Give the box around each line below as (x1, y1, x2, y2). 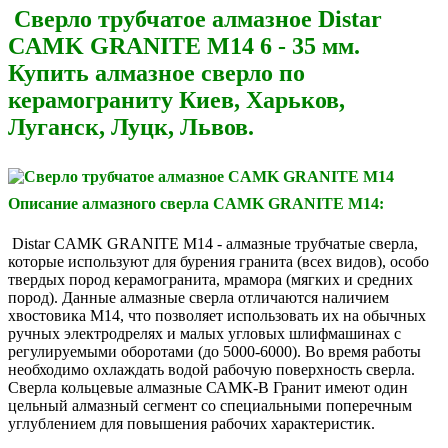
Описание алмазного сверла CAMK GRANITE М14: (8, 195, 384, 213)
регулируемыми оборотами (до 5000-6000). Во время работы (8, 342, 421, 360)
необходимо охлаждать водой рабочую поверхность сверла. (8, 360, 415, 378)
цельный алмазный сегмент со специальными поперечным (8, 396, 412, 414)
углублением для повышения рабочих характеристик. (8, 414, 375, 432)
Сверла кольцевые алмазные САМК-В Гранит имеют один (8, 378, 408, 396)
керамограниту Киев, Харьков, (8, 87, 345, 114)
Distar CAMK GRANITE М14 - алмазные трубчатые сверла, (8, 234, 418, 252)
